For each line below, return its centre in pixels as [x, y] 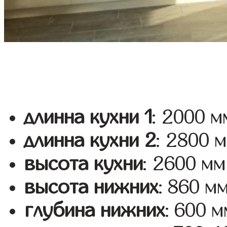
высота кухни [84, 164]
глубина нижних [95, 211]
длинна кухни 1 [88, 117]
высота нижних [92, 187]
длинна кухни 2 [90, 141]
